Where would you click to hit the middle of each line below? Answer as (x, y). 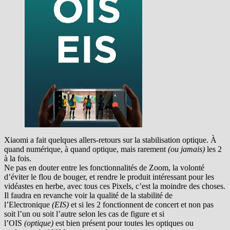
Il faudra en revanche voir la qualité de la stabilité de (88, 196)
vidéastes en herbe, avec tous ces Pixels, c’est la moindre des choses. (115, 186)
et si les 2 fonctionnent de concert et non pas (141, 205)
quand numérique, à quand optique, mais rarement (86, 149)
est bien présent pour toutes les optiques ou (123, 223)
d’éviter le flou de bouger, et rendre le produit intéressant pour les (109, 177)
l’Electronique (28, 205)
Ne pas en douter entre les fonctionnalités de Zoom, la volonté (104, 168)
